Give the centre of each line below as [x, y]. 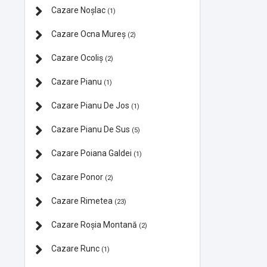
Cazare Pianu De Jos [90, 105]
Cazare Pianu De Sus [91, 129]
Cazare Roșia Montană [94, 224]
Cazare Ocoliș [77, 58]
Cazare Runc [75, 248]
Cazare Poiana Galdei [91, 153]
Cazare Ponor [77, 177]
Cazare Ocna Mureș [89, 34]
